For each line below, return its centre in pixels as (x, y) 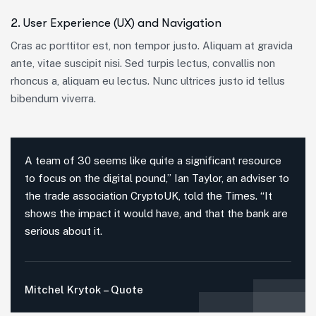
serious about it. (63, 231)
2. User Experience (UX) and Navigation (116, 23)
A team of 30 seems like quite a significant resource (153, 160)
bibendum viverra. (53, 98)
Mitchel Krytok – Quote (84, 289)
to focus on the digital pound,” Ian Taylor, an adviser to (157, 178)
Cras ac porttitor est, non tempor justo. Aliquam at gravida (152, 45)
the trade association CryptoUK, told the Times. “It (148, 195)
